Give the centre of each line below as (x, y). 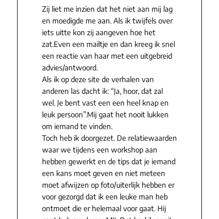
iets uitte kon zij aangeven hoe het (99, 33)
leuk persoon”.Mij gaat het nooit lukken (105, 115)
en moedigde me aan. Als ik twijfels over (107, 21)
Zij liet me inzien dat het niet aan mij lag (107, 9)
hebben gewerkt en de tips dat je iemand (109, 162)
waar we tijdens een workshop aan (99, 150)
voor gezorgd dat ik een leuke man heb (105, 197)
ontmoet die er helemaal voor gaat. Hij (104, 208)
